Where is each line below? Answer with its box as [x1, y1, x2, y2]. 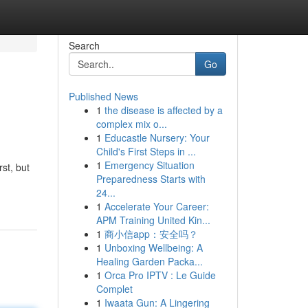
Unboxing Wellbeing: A [104, 241, 203, 254]
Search [68, 38, 100, 52]
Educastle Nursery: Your [104, 131, 210, 144]
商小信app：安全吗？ [104, 227, 198, 241]
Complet [96, 282, 133, 296]
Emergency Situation [104, 158, 195, 172]
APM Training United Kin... [96, 213, 210, 227]
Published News [68, 89, 138, 103]
